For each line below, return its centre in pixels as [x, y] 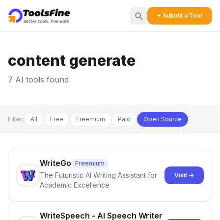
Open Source [163, 119]
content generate [72, 60]
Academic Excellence [75, 185]
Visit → [184, 175]
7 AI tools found [38, 80]
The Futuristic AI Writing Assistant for [98, 175]
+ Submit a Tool [180, 15]
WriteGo [55, 163]
